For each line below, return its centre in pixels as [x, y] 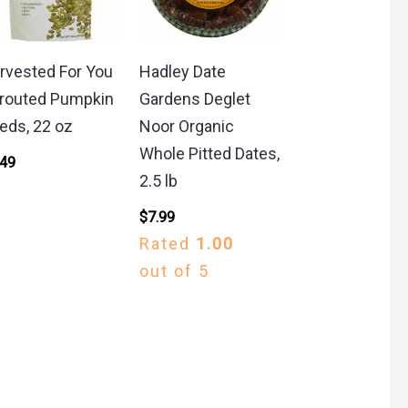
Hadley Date [182, 71]
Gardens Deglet [194, 98]
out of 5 [174, 270]
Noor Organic [186, 126]
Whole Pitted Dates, [209, 153]
